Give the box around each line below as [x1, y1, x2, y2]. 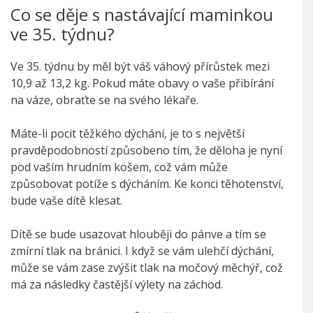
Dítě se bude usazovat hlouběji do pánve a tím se [10, 226, 266, 242]
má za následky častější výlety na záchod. [10, 277, 223, 293]
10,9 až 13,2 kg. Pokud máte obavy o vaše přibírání [10, 75, 274, 92]
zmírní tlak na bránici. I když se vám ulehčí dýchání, [10, 243, 274, 259]
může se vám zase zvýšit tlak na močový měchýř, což [10, 260, 283, 276]
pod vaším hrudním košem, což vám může [10, 159, 228, 175]
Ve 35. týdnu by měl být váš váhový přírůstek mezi [10, 59, 270, 75]
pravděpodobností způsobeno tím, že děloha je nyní [10, 143, 282, 159]
